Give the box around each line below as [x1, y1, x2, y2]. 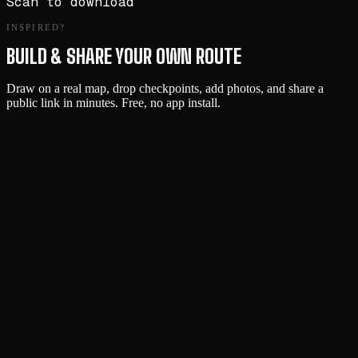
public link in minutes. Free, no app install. [6, 95, 221, 109]
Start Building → [6, 122, 93, 137]
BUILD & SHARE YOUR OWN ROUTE [6, 44, 241, 68]
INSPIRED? [6, 23, 66, 32]
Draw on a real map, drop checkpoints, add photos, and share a [6, 81, 324, 95]
